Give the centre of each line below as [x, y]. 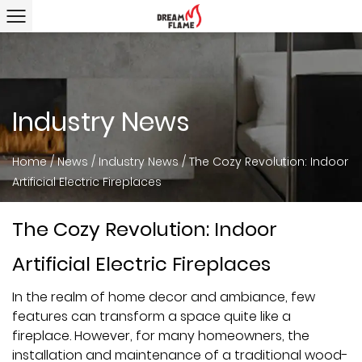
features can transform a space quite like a [152, 316]
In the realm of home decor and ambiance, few [164, 297]
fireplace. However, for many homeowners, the [161, 336]
